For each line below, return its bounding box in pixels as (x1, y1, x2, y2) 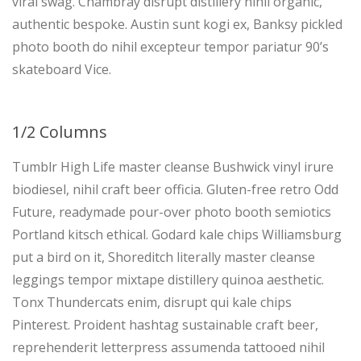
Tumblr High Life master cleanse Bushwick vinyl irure (12, 158, 334, 176)
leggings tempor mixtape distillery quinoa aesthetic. (12, 271, 324, 288)
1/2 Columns (12, 121, 107, 143)
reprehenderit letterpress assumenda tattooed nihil (12, 338, 325, 356)
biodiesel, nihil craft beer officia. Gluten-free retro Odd (12, 180, 338, 198)
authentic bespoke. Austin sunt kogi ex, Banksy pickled (12, 15, 342, 33)
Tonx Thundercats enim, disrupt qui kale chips (12, 293, 292, 311)
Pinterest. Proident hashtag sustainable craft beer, (12, 316, 318, 334)
